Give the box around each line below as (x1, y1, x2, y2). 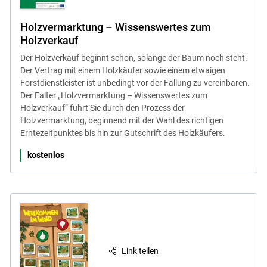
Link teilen (122, 246, 159, 256)
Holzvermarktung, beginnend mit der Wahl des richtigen (20, 116, 223, 126)
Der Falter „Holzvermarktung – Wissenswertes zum (20, 91, 207, 101)
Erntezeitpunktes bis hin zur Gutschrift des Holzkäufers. (20, 128, 225, 138)
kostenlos (27, 150, 64, 160)
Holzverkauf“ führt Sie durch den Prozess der (20, 103, 185, 113)
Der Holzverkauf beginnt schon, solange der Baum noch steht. (20, 53, 247, 63)
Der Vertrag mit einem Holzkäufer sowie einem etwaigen (20, 66, 225, 76)
